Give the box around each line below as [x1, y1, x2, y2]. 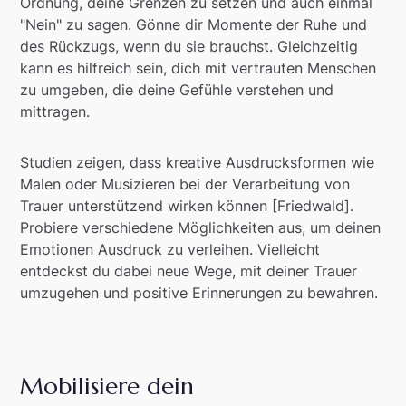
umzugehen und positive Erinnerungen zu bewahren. [20, 283, 379, 302]
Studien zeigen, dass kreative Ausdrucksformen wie [20, 152, 375, 171]
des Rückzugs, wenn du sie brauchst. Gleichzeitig [20, 36, 359, 55]
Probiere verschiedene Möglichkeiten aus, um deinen [20, 217, 382, 237]
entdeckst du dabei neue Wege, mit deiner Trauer [20, 261, 358, 280]
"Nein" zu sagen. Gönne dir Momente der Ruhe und [20, 14, 368, 34]
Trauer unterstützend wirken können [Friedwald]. [20, 196, 354, 215]
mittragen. [20, 101, 91, 121]
